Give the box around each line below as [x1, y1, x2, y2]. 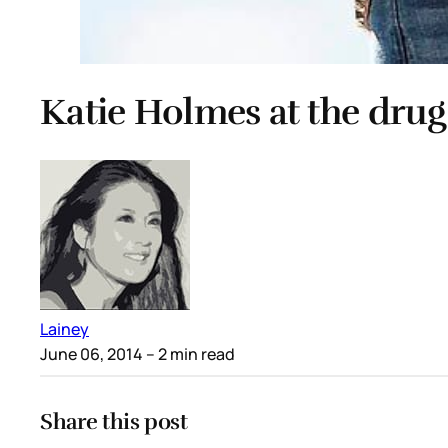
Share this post [40, 408, 188, 436]
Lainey [40, 318, 89, 341]
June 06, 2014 [40, 343, 143, 366]
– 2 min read [143, 343, 235, 366]
